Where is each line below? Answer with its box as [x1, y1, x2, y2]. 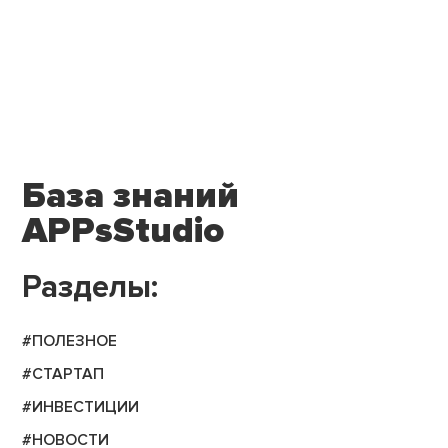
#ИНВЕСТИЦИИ [22, 397, 140, 417]
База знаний [22, 174, 240, 219]
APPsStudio [22, 209, 225, 254]
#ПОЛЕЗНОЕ [22, 331, 118, 351]
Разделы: [22, 267, 159, 306]
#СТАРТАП [22, 364, 105, 384]
